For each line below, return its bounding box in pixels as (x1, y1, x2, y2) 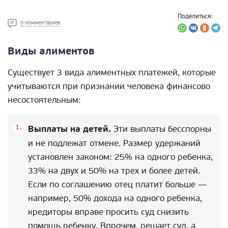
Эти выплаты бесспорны (111, 124, 211, 134)
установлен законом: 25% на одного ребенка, (28, 152, 213, 162)
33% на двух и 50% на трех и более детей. (28, 165, 200, 176)
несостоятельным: (8, 95, 81, 105)
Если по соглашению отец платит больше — (28, 179, 207, 190)
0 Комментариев (20, 19, 61, 26)
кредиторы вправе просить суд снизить (28, 207, 189, 217)
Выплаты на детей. (28, 124, 111, 135)
